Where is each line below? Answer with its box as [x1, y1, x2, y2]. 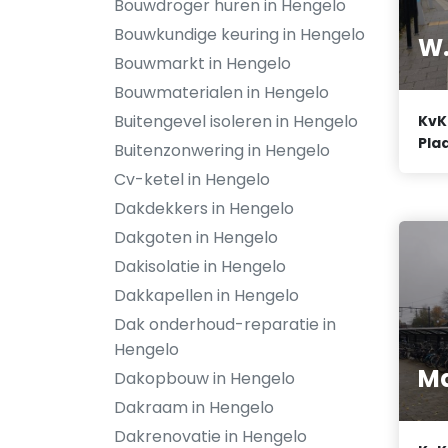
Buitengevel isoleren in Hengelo [114, 110, 358, 133]
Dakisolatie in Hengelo [114, 255, 286, 278]
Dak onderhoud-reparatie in [114, 313, 336, 336]
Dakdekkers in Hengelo [114, 197, 294, 220]
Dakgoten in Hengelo [114, 226, 278, 249]
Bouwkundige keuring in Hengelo [114, 23, 365, 46]
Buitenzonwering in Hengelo [114, 139, 330, 162]
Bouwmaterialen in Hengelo [114, 81, 329, 104]
